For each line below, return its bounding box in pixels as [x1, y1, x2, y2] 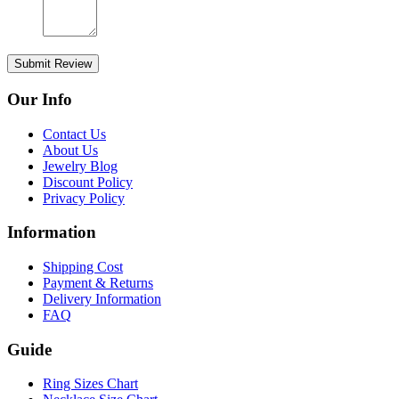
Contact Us [43, 126, 106, 142]
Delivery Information [43, 291, 161, 307]
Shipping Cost [43, 259, 123, 275]
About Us [43, 142, 98, 158]
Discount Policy [43, 174, 133, 190]
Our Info [7, 89, 72, 109]
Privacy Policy [43, 190, 125, 206]
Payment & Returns [43, 275, 153, 291]
